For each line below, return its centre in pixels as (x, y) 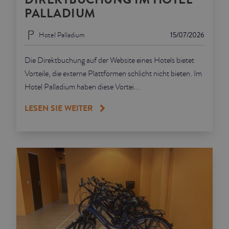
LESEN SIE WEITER (59, 108)
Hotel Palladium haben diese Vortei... (82, 87)
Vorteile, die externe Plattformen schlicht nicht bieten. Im (113, 74)
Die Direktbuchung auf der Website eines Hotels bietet (109, 61)
